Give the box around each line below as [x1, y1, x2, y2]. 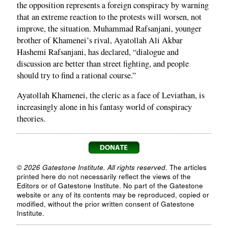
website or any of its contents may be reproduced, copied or [17, 189, 209, 199]
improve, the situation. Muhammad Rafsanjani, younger [17, 22, 202, 34]
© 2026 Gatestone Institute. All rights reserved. [17, 162, 167, 172]
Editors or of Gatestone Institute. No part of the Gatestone [17, 180, 203, 190]
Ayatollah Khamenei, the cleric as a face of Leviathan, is [17, 90, 205, 101]
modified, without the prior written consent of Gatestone [17, 198, 194, 209]
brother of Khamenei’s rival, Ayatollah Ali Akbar [17, 34, 183, 46]
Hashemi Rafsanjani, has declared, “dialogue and [17, 46, 179, 58]
